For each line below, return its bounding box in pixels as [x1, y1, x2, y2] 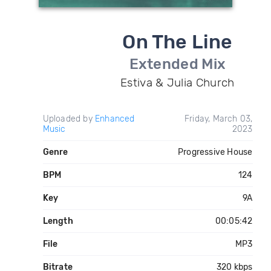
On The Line [122, 30, 233, 53]
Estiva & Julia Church [120, 76, 235, 90]
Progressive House [178, 147, 253, 157]
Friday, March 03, [184, 114, 253, 124]
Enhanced [94, 114, 135, 124]
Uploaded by [42, 114, 95, 124]
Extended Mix [129, 56, 226, 73]
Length [42, 216, 73, 226]
